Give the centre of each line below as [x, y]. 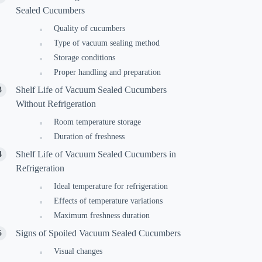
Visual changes [78, 251]
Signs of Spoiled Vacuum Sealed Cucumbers [99, 233]
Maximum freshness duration [102, 216]
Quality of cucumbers [90, 28]
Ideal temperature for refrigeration [111, 186]
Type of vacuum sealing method [107, 43]
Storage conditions [85, 58]
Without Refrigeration [56, 104]
